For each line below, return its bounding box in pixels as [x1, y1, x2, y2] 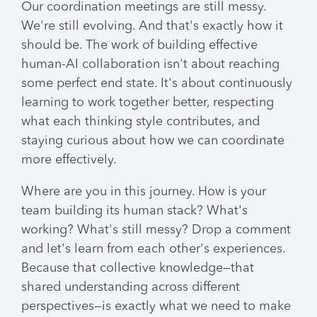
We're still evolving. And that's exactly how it [21, 20, 283, 33]
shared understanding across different [21, 281, 240, 294]
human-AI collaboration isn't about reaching [21, 58, 279, 71]
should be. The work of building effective [21, 39, 258, 52]
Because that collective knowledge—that [21, 262, 254, 275]
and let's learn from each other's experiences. [21, 243, 285, 255]
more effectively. [21, 154, 117, 166]
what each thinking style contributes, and [21, 115, 260, 128]
